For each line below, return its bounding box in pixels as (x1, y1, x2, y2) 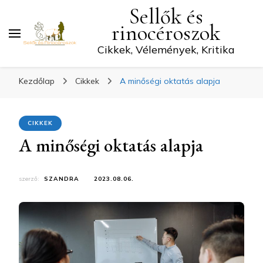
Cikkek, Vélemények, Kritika (97, 43, 235, 56)
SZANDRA (44, 175, 79, 183)
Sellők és (129, 4, 203, 30)
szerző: (19, 175, 41, 183)
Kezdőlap (19, 76, 55, 86)
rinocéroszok (112, 20, 220, 46)
